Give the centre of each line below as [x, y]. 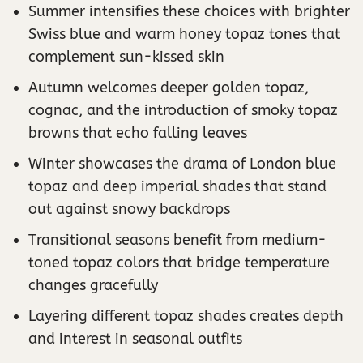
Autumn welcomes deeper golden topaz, [169, 87]
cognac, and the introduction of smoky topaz [183, 110]
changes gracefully [93, 285]
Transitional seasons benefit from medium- [177, 239]
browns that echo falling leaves [138, 132]
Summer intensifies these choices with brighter [189, 11]
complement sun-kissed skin [126, 56]
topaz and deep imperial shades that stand [177, 186]
